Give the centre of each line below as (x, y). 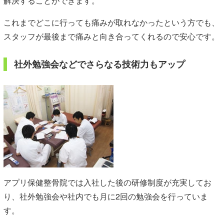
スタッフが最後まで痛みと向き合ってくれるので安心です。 (111, 36)
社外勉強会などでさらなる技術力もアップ (99, 64)
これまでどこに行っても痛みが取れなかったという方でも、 (111, 22)
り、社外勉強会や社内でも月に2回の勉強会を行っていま (106, 196)
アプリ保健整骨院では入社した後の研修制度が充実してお (107, 182)
